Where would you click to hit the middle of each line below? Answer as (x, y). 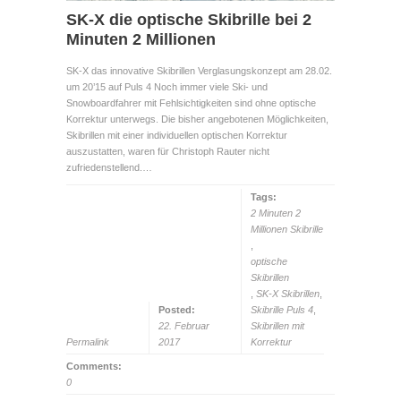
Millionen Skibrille (287, 229)
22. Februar (184, 325)
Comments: (94, 366)
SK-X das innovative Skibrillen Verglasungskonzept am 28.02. (199, 70)
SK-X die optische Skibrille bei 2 (189, 19)
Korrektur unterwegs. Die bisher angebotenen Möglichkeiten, (197, 119)
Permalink (88, 341)
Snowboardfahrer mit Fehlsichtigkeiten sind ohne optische (191, 102)
